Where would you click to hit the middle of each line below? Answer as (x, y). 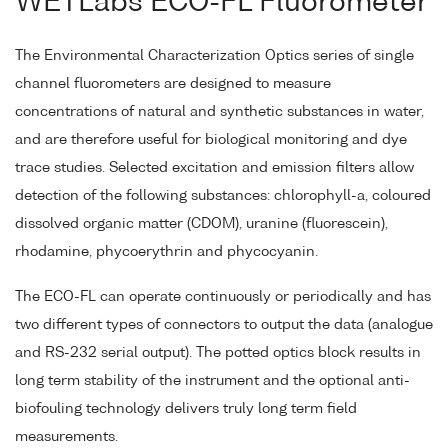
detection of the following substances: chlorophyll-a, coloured (223, 196)
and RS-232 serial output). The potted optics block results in (218, 353)
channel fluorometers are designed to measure (173, 84)
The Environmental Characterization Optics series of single (214, 56)
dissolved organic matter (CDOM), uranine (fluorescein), (201, 224)
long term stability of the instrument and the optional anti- (212, 381)
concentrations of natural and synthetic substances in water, (219, 112)
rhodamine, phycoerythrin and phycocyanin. (166, 252)
